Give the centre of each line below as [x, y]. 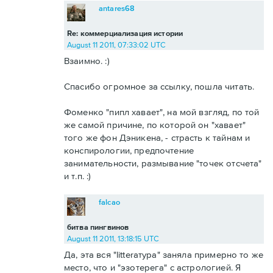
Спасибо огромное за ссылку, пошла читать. [159, 87]
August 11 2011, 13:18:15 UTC [113, 239]
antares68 [117, 9]
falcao [109, 202]
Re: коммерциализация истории [125, 34]
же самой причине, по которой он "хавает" [155, 125]
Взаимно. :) [87, 61]
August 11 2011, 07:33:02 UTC [116, 45]
